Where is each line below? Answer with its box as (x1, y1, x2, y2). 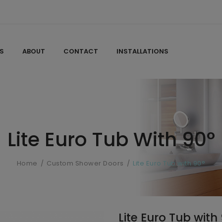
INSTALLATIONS (116, 47, 168, 56)
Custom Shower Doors (47, 159, 124, 168)
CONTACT (63, 47, 98, 56)
